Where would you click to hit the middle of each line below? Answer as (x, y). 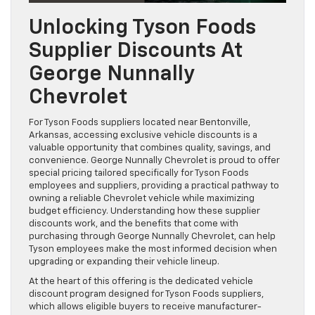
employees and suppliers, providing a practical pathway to (154, 186)
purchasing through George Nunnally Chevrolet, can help (152, 236)
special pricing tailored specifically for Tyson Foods (139, 173)
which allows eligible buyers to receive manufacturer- (145, 307)
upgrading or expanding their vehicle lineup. (124, 262)
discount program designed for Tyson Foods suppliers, (146, 294)
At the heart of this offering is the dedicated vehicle (141, 281)
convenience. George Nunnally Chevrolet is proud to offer (154, 160)
